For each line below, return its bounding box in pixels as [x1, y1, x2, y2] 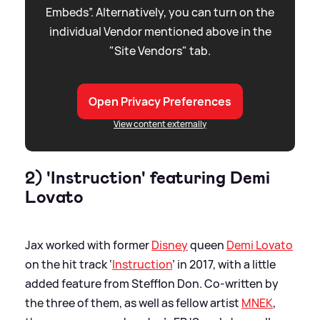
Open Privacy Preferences [89, 94, 231, 110]
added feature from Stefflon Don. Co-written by [25, 276, 279, 292]
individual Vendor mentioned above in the [49, 24, 271, 40]
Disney [151, 237, 188, 254]
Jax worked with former [25, 237, 151, 254]
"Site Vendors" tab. [109, 43, 211, 59]
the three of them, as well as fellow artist [25, 295, 241, 311]
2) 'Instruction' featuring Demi [25, 166, 270, 190]
